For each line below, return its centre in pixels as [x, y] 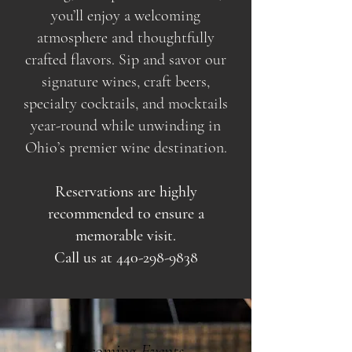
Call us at [85, 258]
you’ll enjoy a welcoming [126, 16]
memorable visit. [126, 236]
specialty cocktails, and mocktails [126, 104]
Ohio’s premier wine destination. [126, 148]
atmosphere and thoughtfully [126, 38]
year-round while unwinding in [126, 126]
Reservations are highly [126, 192]
